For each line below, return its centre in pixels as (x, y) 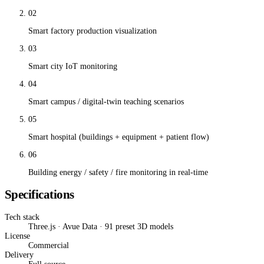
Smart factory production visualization (93, 31)
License (17, 236)
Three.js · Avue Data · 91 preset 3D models (101, 226)
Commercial (49, 245)
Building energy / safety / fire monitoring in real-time (118, 172)
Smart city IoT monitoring (73, 66)
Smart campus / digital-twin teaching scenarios (106, 101)
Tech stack (22, 217)
